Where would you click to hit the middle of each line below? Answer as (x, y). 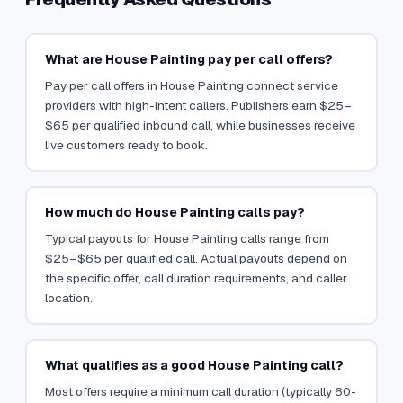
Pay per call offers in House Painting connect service (191, 85)
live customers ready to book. (126, 144)
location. (68, 297)
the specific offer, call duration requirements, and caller (196, 278)
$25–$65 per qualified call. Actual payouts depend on (196, 258)
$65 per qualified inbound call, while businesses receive (200, 125)
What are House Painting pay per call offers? (188, 59)
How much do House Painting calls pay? (175, 212)
